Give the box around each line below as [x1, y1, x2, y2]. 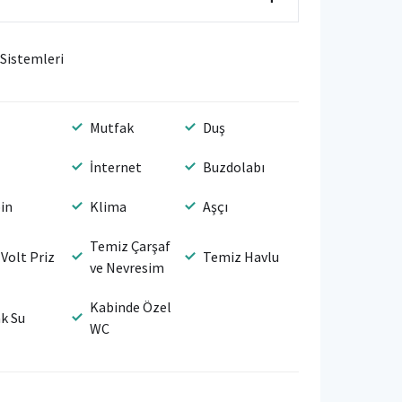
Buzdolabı [203, 157, 266, 176]
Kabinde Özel [90, 297, 171, 316]
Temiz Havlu [203, 247, 280, 266]
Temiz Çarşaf [90, 236, 170, 255]
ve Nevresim [90, 258, 164, 276]
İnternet [90, 157, 142, 176]
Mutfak [90, 118, 134, 136]
